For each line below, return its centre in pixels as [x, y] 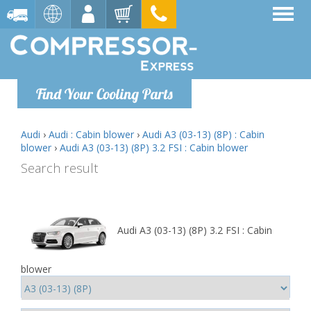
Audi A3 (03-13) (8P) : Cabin [203, 134]
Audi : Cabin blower [91, 134]
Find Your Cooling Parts [104, 94]
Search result [59, 168]
